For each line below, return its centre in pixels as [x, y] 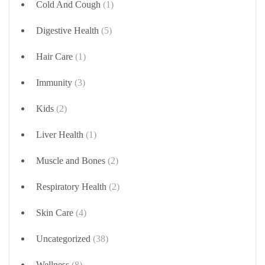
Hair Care [54, 56]
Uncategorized [63, 239]
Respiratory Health [71, 187]
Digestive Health [67, 30]
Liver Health [60, 135]
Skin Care [55, 213]
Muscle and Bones [71, 161]
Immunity [54, 83]
